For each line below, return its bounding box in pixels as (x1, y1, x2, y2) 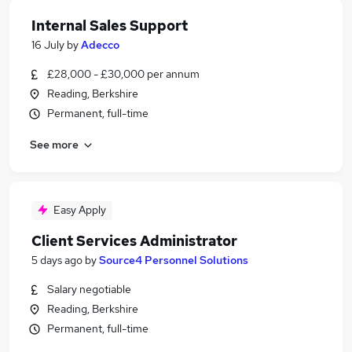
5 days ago (31, 253, 82, 267)
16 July (31, 38, 64, 52)
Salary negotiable (47, 282, 131, 296)
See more (30, 137, 79, 152)
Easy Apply (53, 203, 106, 217)
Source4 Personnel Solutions (99, 253, 248, 267)
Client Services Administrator (31, 232, 237, 250)
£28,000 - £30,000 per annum (47, 67, 200, 81)
